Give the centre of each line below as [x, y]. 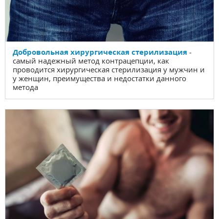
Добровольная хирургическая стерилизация [100, 52]
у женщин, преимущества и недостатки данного [99, 78]
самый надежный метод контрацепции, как [91, 61]
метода [25, 87]
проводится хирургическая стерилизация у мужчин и [109, 70]
